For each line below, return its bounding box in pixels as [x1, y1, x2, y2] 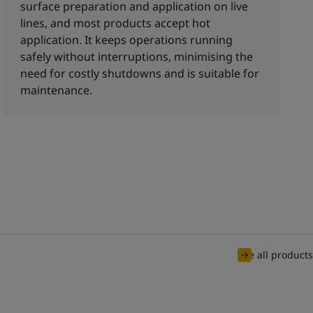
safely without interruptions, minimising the [20, 49, 254, 64]
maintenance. [20, 82, 93, 98]
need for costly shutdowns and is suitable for [20, 66, 260, 81]
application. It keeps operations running [20, 32, 233, 48]
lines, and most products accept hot [20, 15, 211, 31]
